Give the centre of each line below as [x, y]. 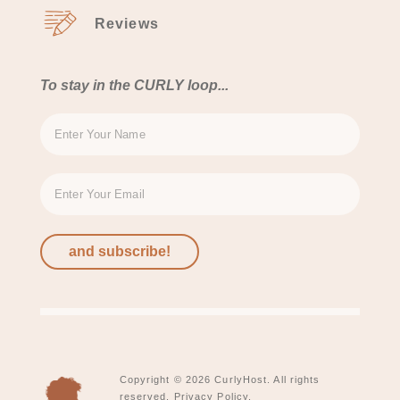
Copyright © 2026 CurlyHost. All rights [220, 379]
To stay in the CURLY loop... [134, 85]
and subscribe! [119, 251]
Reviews [127, 23]
